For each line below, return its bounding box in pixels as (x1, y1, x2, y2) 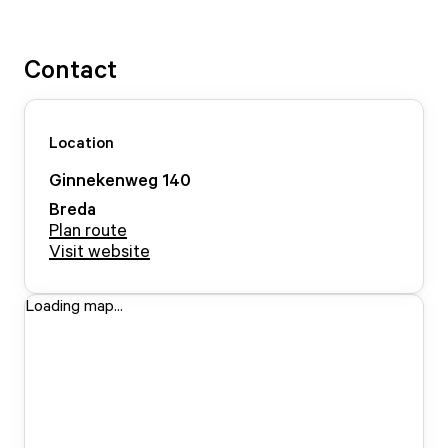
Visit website (49, 239, 150, 261)
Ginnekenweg (49, 168, 158, 190)
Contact (24, 52, 117, 84)
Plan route (49, 218, 127, 240)
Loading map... (25, 295, 123, 315)
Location (49, 132, 114, 152)
